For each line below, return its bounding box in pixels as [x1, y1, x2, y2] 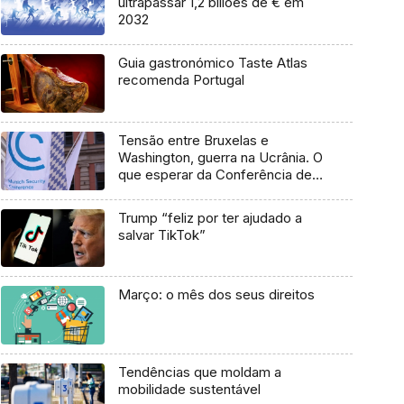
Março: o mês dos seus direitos [117, 286, 315, 304]
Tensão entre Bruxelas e [117, 131, 269, 149]
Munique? [117, 182, 179, 200]
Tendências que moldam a [117, 363, 281, 381]
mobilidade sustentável [117, 381, 261, 399]
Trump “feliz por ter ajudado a [117, 208, 302, 226]
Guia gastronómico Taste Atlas [117, 54, 308, 72]
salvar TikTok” [117, 225, 206, 243]
